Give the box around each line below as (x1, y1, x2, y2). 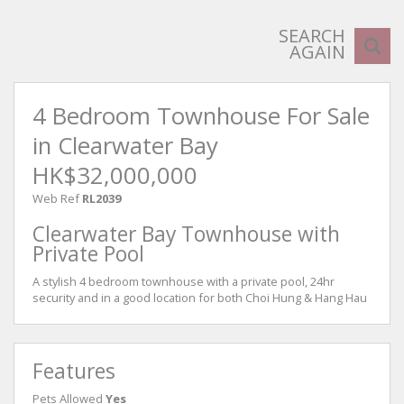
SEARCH (279, 23, 345, 48)
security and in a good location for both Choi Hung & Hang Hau (32, 289, 367, 306)
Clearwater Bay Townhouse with (32, 220, 340, 248)
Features (32, 357, 115, 385)
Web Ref (32, 190, 79, 207)
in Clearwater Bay (32, 130, 218, 161)
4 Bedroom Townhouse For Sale (32, 100, 370, 132)
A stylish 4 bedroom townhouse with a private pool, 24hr (32, 273, 335, 289)
